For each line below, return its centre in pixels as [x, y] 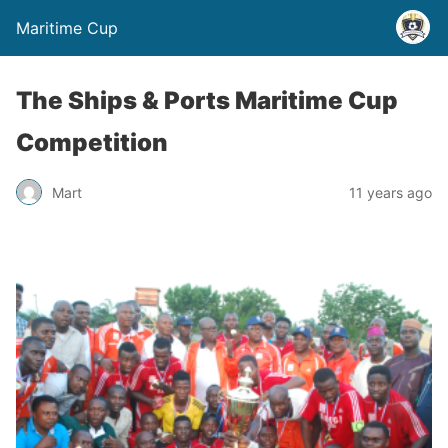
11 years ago [390, 192]
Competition [92, 142]
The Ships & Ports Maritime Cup [207, 100]
